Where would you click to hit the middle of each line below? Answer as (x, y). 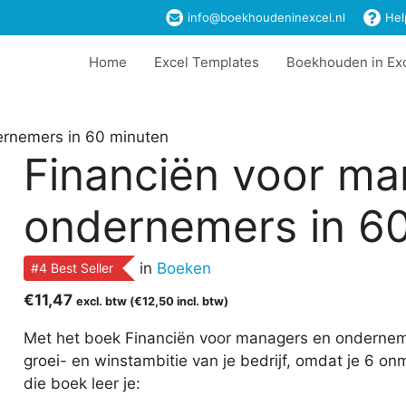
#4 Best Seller (72, 268)
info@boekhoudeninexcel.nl (265, 18)
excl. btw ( (105, 302)
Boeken (184, 269)
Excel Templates (207, 63)
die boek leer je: (82, 384)
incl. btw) (201, 302)
